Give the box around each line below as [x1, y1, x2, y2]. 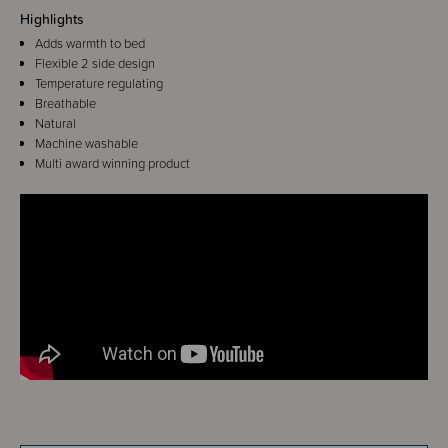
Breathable [35, 93, 96, 113]
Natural [35, 113, 76, 133]
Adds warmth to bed [35, 33, 145, 53]
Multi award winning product [35, 153, 190, 173]
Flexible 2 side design [35, 53, 155, 73]
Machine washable [35, 133, 138, 153]
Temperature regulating [35, 73, 163, 93]
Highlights [20, 8, 85, 29]
